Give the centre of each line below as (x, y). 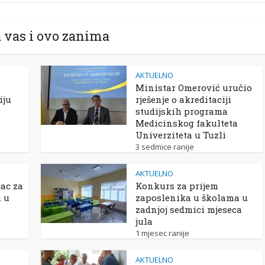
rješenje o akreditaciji (183, 99)
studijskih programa (182, 111)
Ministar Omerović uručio (194, 87)
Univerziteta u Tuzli (181, 135)
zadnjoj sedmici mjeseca (189, 209)
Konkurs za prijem (177, 185)
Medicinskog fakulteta (187, 123)
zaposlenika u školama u (192, 197)
